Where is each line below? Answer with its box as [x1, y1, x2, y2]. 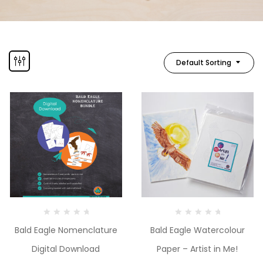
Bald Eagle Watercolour [150, 224, 245, 236]
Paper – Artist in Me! [157, 242, 238, 255]
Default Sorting [176, 57, 231, 68]
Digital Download [32, 242, 100, 255]
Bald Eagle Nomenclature [14, 224, 117, 236]
